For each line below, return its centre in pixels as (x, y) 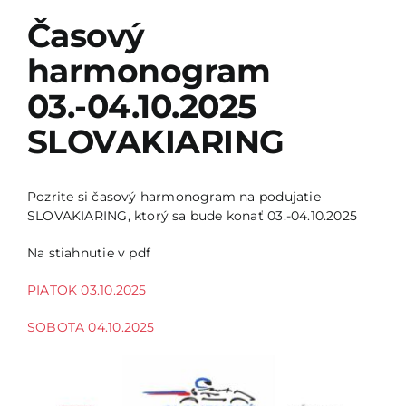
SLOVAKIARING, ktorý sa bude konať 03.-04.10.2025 (192, 215)
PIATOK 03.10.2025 (87, 290)
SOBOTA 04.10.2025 (91, 327)
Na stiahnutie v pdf (88, 252)
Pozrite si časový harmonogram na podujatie (174, 196)
